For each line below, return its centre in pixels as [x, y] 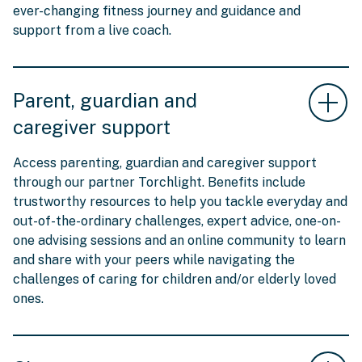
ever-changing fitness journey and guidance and [157, 11]
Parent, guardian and [105, 101]
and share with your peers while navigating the [154, 260]
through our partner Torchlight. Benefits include [159, 183]
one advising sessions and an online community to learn [179, 241]
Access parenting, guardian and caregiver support [165, 163]
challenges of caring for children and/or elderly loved [175, 280]
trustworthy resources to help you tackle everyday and [180, 202]
